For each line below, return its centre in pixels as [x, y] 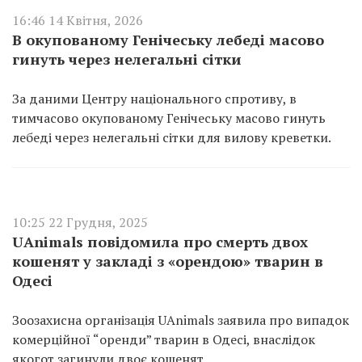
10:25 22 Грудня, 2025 [80, 222]
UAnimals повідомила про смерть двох [160, 242]
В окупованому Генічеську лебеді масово [168, 40]
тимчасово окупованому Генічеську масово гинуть [169, 118]
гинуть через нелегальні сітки [127, 59]
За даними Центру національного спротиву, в [154, 99]
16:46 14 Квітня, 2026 [78, 20]
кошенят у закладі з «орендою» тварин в [168, 261]
